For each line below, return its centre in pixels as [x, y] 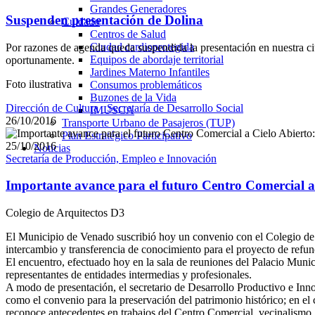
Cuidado [81, 21]
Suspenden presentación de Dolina [104, 20]
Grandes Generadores [138, 9]
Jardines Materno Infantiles [150, 72]
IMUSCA [112, 110]
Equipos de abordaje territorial [157, 59]
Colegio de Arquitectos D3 [65, 213]
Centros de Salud [128, 34]
